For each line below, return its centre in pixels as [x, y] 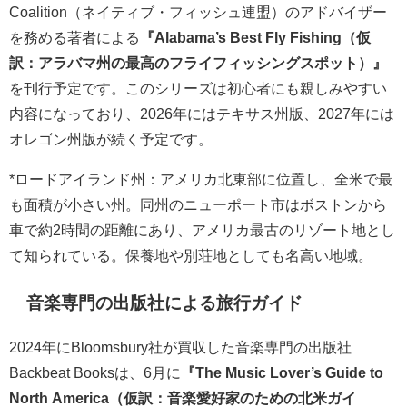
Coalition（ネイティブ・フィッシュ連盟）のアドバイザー [198, 11]
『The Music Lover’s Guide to [282, 373]
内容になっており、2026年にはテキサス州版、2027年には [202, 113]
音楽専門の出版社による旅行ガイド [165, 303]
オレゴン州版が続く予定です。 [111, 139]
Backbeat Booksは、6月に [95, 373]
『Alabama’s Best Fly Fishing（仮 [255, 37]
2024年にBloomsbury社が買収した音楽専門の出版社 [180, 347]
